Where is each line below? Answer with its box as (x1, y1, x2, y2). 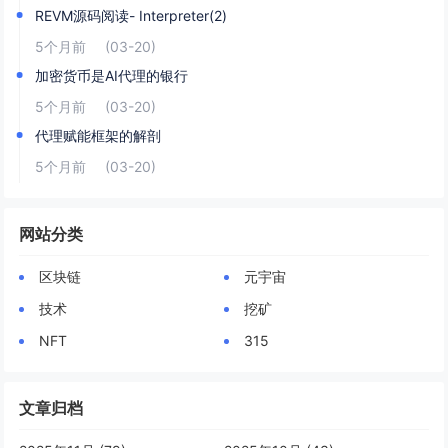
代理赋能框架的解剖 (35, 127, 162, 144)
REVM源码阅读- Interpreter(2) (35, 7, 228, 24)
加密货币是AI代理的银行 (35, 67, 189, 84)
